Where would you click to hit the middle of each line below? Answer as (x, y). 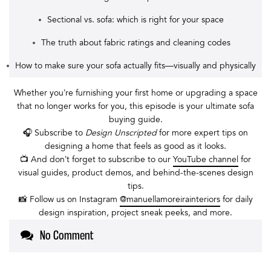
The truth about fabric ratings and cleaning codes (135, 43)
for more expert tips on (202, 133)
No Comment (67, 235)
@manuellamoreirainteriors (170, 199)
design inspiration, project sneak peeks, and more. (135, 213)
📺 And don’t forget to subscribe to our (96, 159)
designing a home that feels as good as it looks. (135, 146)
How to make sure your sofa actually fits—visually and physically (135, 66)
